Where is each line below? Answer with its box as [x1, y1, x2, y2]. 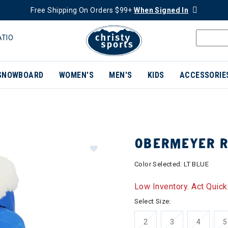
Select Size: [134, 197, 171, 205]
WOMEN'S [59, 70, 94, 80]
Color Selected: [134, 160, 184, 168]
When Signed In [134, 6, 189, 14]
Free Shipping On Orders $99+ [31, 6, 134, 14]
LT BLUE [184, 160, 209, 168]
